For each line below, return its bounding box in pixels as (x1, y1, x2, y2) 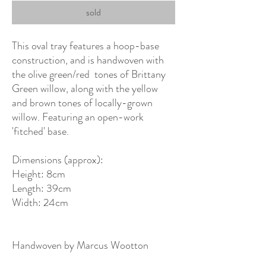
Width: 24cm (12, 194, 68, 210)
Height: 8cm (12, 166, 65, 182)
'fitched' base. (12, 123, 71, 139)
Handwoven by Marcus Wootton (12, 237, 148, 253)
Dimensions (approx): (12, 151, 103, 167)
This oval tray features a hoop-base (12, 37, 159, 53)
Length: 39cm (12, 180, 71, 196)
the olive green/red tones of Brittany (12, 66, 166, 82)
